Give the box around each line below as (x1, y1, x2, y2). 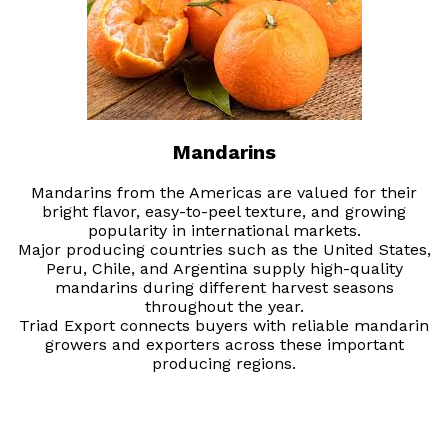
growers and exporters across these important (44, 335, 404, 355)
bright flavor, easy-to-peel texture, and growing (42, 202, 406, 222)
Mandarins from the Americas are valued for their (31, 183, 417, 203)
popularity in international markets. (87, 221, 361, 241)
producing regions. (152, 354, 296, 374)
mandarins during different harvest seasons (54, 278, 394, 298)
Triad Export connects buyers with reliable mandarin (19, 316, 429, 336)
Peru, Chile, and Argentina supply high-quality (45, 259, 403, 279)
